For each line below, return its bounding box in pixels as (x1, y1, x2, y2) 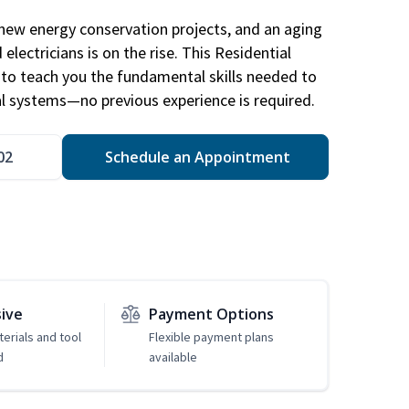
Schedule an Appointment (100, 147, 290, 168)
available (148, 349, 197, 366)
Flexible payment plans (148, 329, 274, 346)
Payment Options (148, 304, 274, 325)
